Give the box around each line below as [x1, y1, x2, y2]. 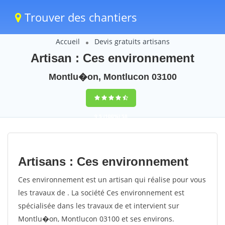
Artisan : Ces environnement [31, 51, 194, 65]
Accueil [55, 37, 80, 46]
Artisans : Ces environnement [18, 155, 188, 168]
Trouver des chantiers [22, 10, 137, 25]
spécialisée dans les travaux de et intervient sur [18, 201, 179, 210]
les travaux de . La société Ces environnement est [18, 188, 184, 197]
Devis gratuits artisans [94, 37, 170, 46]
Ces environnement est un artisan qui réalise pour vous [18, 175, 206, 184]
